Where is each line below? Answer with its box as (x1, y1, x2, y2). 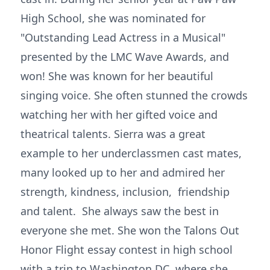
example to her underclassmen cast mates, (20, 146, 242, 160)
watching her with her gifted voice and (20, 107, 218, 122)
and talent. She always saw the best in (20, 204, 219, 218)
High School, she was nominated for (20, 11, 206, 25)
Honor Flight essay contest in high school (20, 242, 233, 257)
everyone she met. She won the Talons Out (20, 223, 239, 237)
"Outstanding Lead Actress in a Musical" (20, 30, 225, 45)
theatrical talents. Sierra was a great (20, 127, 206, 141)
